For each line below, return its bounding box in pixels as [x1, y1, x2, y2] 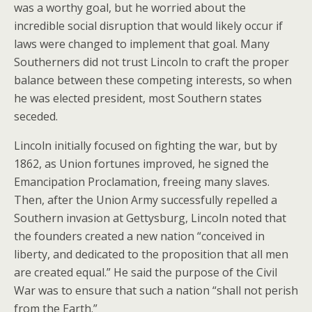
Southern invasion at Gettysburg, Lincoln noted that [14, 210, 286, 226]
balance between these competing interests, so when [14, 72, 292, 88]
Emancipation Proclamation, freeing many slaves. [14, 174, 270, 189]
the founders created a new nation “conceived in [14, 228, 265, 244]
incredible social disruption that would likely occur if [14, 18, 283, 33]
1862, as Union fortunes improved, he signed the [14, 156, 269, 171]
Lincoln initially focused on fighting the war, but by [14, 138, 277, 153]
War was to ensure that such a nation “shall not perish [14, 283, 298, 298]
